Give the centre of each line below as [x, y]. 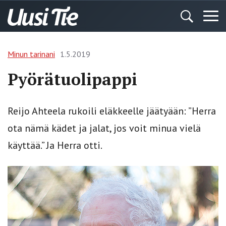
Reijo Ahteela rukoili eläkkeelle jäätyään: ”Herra [112, 111]
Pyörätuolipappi [72, 79]
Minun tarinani [31, 54]
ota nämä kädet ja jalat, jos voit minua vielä [104, 128]
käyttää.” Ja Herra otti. [55, 145]
